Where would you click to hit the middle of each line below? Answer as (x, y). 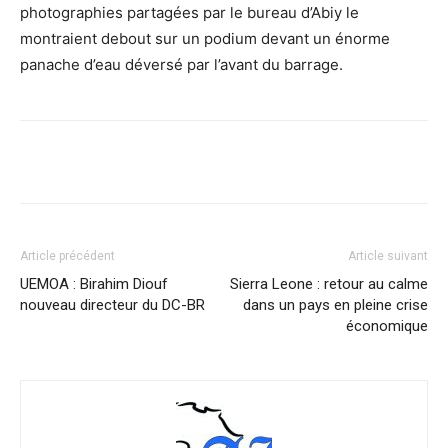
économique (387, 326)
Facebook (93, 162)
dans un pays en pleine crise (335, 305)
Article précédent (67, 256)
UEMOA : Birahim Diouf (94, 284)
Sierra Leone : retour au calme (329, 284)
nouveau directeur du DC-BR (112, 305)
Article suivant (388, 256)
